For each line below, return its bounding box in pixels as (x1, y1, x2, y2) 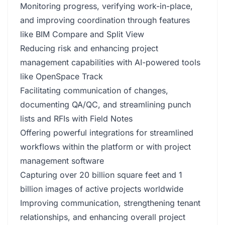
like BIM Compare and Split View (20, 29, 144, 39)
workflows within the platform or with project (20, 142, 191, 152)
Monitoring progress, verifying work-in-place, (20, 1, 193, 11)
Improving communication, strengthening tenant (20, 198, 200, 208)
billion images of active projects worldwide (20, 184, 183, 194)
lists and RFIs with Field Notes (20, 114, 133, 124)
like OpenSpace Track (20, 71, 103, 81)
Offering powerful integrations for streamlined (20, 128, 193, 138)
